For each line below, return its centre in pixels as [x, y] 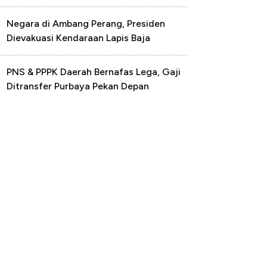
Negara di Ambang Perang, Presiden [86, 24]
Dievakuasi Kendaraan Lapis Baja [78, 38]
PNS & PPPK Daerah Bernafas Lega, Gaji [94, 72]
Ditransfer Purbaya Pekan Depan [78, 86]
